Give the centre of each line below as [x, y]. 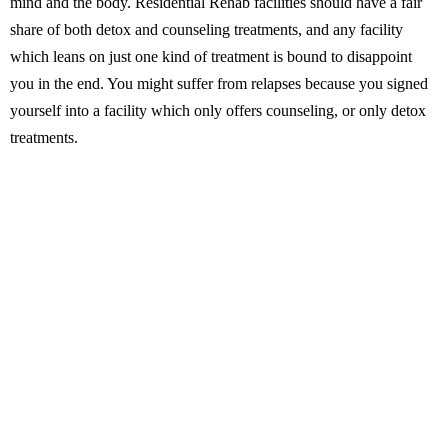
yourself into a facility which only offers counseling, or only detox [218, 110]
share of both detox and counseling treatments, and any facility [206, 29]
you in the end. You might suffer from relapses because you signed [219, 83]
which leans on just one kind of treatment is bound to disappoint [211, 56]
